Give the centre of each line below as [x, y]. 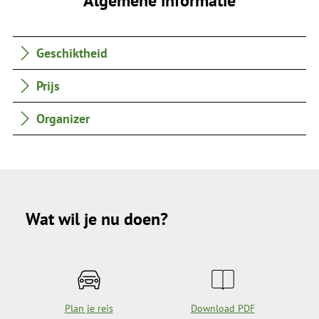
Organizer [63, 119]
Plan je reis [89, 308]
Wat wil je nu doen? [97, 218]
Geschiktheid [72, 52]
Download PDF [223, 308]
